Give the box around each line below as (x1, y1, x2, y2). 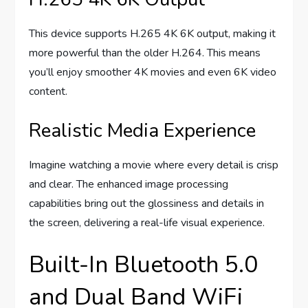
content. (29, 84, 68, 100)
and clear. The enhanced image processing (29, 177, 229, 192)
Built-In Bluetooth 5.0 (29, 249, 258, 281)
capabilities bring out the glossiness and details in (29, 196, 265, 212)
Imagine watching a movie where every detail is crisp (29, 157, 279, 173)
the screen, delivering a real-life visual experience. (29, 215, 265, 231)
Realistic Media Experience (29, 118, 256, 144)
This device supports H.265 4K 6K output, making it (29, 26, 276, 42)
